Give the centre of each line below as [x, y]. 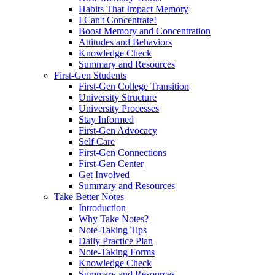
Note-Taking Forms [117, 252]
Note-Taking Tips [113, 230]
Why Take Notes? [114, 219]
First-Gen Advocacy [118, 130]
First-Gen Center [111, 163]
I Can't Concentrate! [118, 20]
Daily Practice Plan [116, 241]
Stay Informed [106, 119]
